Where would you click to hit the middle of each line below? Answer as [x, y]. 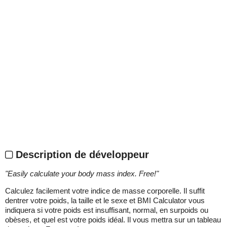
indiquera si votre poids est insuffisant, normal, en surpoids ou [107, 210]
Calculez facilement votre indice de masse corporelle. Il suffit [105, 191]
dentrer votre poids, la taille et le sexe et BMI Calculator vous [105, 200]
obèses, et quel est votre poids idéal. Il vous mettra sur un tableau [113, 219]
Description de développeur [81, 154]
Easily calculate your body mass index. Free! [82, 173]
